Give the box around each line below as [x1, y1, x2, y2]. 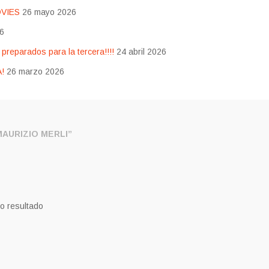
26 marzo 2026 [6, 67, 64, 77]
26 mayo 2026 [22, 7, 76, 17]
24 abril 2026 [116, 47, 166, 57]
